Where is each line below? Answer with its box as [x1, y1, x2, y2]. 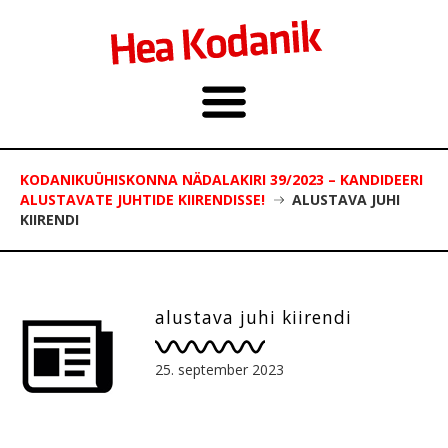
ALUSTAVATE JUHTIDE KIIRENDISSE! [20, 190, 265, 209]
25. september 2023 [155, 359, 284, 379]
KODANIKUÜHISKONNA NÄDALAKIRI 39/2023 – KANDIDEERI [20, 170, 423, 189]
